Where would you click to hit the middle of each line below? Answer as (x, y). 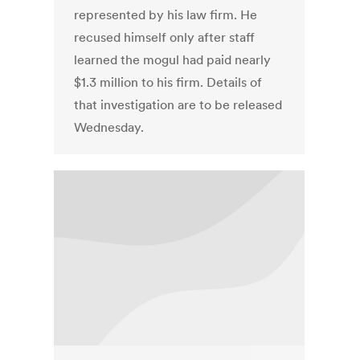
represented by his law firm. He (166, 15)
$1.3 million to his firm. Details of (168, 82)
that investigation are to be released (178, 105)
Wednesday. (109, 127)
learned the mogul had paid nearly (173, 60)
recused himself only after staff (165, 37)
